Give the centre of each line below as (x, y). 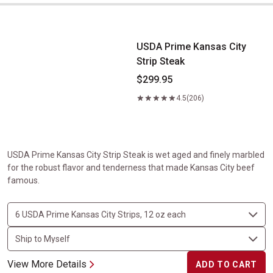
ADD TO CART (226, 264)
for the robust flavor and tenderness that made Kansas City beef (131, 168)
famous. (23, 180)
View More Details (47, 264)
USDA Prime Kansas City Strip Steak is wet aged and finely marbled (136, 155)
